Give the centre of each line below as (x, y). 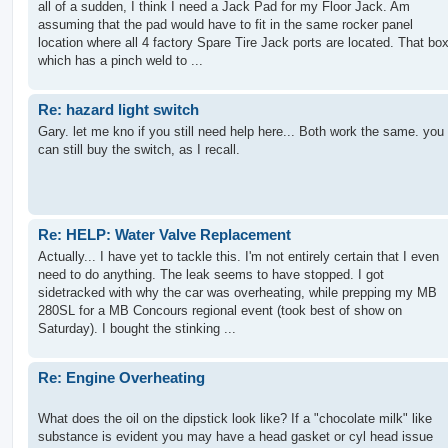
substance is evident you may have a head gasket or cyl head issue (235, 436)
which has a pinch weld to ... (120, 60)
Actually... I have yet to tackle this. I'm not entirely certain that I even (238, 257)
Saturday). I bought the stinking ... (137, 329)
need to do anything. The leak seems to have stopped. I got (211, 275)
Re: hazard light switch (118, 109)
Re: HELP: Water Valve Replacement (164, 234)
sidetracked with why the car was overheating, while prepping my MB (237, 293)
